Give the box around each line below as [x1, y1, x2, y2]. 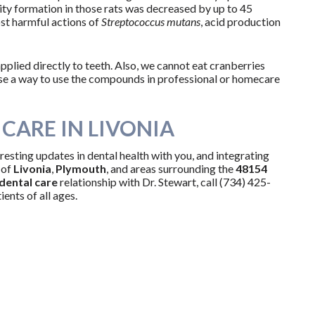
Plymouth [53, 162, 106, 176]
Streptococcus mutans [101, 15, 200, 29]
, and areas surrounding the [105, 162, 236, 176]
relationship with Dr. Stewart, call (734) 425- [57, 175, 271, 189]
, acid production [200, 15, 281, 29]
